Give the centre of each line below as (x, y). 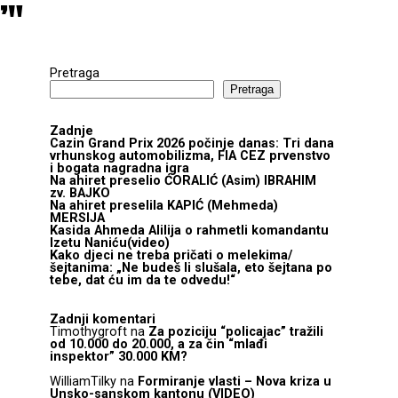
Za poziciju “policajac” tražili (236, 332)
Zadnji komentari (103, 319)
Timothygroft (88, 332)
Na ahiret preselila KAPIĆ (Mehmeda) (164, 206)
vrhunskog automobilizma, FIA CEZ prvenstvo (190, 156)
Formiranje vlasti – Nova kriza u (235, 382)
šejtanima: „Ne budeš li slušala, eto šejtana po (191, 268)
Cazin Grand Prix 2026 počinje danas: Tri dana (192, 143)
